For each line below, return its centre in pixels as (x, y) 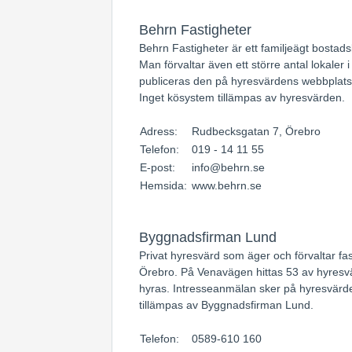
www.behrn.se (227, 185)
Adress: (160, 131)
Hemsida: (165, 185)
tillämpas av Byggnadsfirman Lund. (226, 305)
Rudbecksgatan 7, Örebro (256, 131)
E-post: (159, 167)
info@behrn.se (228, 167)
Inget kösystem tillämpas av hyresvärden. (242, 97)
